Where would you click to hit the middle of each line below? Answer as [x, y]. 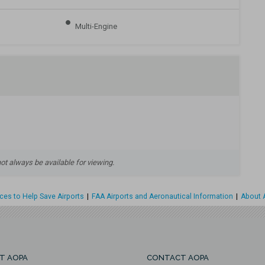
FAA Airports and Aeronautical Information [162, 196]
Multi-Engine [96, 26]
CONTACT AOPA [178, 258]
